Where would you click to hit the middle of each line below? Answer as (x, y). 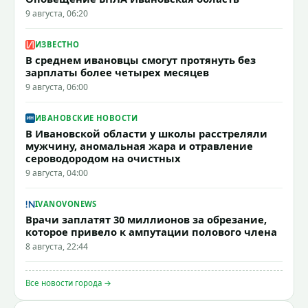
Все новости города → (68, 283)
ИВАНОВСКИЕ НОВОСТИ (87, 118)
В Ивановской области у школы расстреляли (146, 133)
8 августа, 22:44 (57, 246)
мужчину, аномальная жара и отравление (139, 145)
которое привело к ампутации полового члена (151, 231)
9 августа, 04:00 (57, 173)
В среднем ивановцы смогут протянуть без (141, 59)
